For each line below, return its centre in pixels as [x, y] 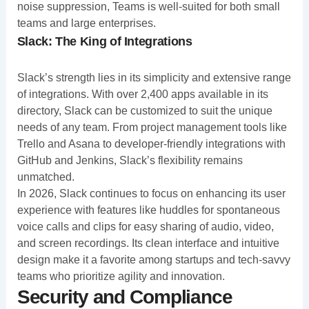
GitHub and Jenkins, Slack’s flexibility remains [130, 160]
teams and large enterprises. [86, 23]
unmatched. [46, 177]
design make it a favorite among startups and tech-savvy [153, 259]
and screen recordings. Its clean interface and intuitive [148, 243]
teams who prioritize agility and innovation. [121, 276]
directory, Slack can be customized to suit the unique [144, 110]
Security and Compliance [124, 297]
